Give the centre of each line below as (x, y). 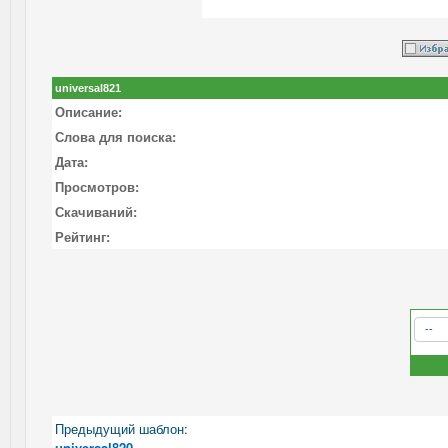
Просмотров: (97, 186)
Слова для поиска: (115, 136)
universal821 (88, 87)
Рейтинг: (82, 236)
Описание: (88, 111)
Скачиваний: (96, 211)
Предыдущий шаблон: (121, 428)
